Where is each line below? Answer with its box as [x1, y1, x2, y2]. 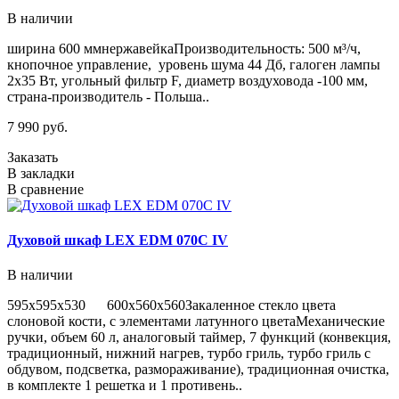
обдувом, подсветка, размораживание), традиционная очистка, [7, 362, 389, 378]
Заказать [7, 149, 58, 165]
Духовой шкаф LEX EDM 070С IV [7, 232, 228, 248]
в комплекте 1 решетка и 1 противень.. [7, 378, 242, 394]
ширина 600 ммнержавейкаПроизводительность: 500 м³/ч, [7, 40, 361, 56]
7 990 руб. [7, 118, 68, 134]
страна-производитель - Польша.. [7, 88, 209, 104]
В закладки [7, 165, 75, 181]
